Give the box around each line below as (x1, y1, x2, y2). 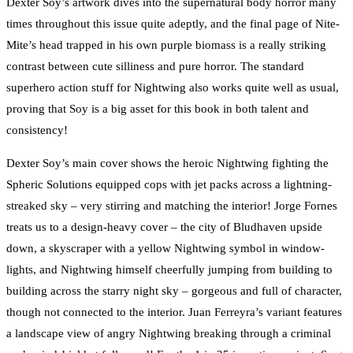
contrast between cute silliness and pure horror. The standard (6, 59, 304, 72)
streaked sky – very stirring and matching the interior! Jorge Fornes (6, 199, 337, 212)
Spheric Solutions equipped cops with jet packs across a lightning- (6, 177, 332, 191)
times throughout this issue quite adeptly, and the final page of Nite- (6, 17, 340, 30)
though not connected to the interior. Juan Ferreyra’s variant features (6, 305, 342, 318)
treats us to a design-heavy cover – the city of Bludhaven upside (6, 220, 322, 233)
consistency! (6, 123, 68, 136)
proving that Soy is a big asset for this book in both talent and (6, 102, 309, 115)
